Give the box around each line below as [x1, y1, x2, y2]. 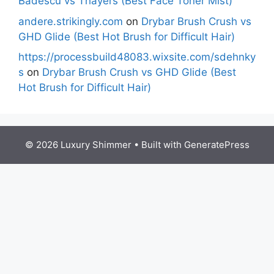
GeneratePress [183, 139, 250, 150]
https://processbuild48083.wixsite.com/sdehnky [18, 51, 256, 63]
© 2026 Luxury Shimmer [24, 139, 131, 150]
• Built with [131, 139, 184, 150]
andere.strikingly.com [18, 15, 123, 28]
